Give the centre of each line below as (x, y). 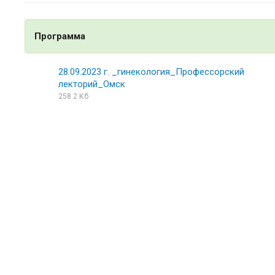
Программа (60, 36)
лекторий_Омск (92, 84)
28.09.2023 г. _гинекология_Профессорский (151, 72)
